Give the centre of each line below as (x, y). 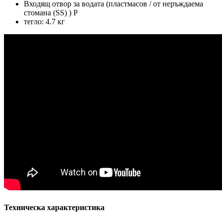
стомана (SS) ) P (51, 13)
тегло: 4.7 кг (44, 22)
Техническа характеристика (54, 207)
